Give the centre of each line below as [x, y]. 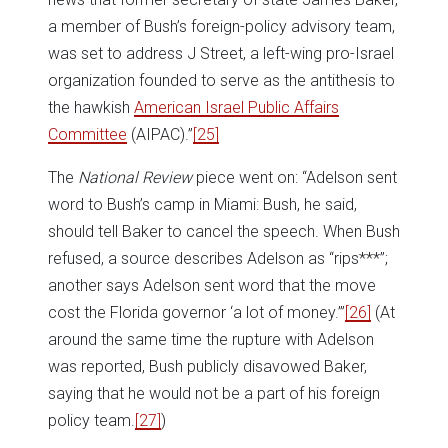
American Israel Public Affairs [236, 108]
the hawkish [91, 108]
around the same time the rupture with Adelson [211, 340]
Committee [87, 135]
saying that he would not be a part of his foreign [214, 394]
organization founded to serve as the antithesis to [221, 81]
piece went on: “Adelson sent [296, 178]
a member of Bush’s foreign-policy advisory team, [221, 27]
